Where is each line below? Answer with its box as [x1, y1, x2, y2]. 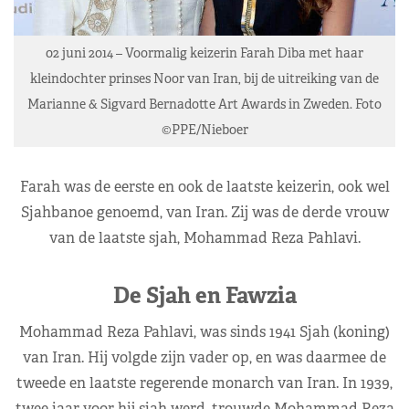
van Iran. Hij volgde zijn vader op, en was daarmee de [23, 347, 386, 367]
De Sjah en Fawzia [112, 280, 297, 309]
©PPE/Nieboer [161, 121, 248, 138]
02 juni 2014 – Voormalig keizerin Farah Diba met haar [46, 44, 363, 61]
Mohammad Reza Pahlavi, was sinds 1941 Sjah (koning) [19, 321, 390, 341]
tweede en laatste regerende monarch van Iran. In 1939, [16, 372, 393, 393]
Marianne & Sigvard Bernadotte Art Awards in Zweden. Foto [27, 95, 382, 112]
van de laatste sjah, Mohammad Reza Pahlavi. [48, 227, 361, 247]
